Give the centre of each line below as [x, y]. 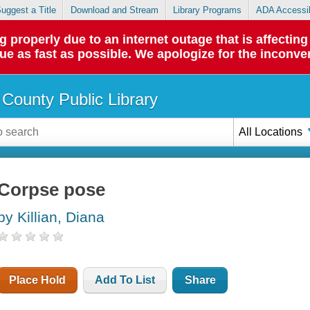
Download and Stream [114, 10]
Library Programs [208, 10]
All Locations [271, 131]
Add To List [125, 280]
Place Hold [38, 280]
